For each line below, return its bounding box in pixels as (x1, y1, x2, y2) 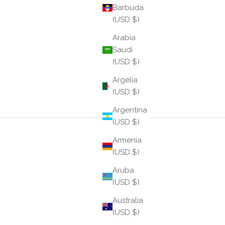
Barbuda (113, 3, 144, 13)
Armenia (113, 136, 142, 145)
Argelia (113, 75, 138, 85)
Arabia (113, 33, 136, 43)
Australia (113, 196, 143, 205)
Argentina (113, 105, 147, 115)
